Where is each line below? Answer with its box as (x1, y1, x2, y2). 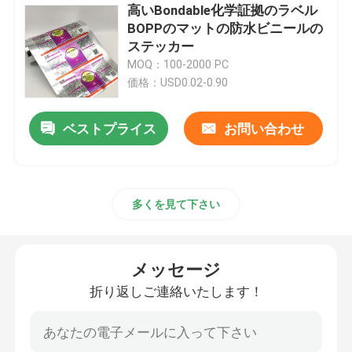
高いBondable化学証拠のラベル (127, 2, 318, 18)
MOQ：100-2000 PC (127, 57, 229, 71)
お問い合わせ (224, 120, 305, 137)
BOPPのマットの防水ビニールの (127, 20, 324, 36)
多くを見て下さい (132, 197, 220, 211)
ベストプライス (63, 120, 157, 137)
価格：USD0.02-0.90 (127, 75, 229, 89)
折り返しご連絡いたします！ (89, 283, 263, 299)
